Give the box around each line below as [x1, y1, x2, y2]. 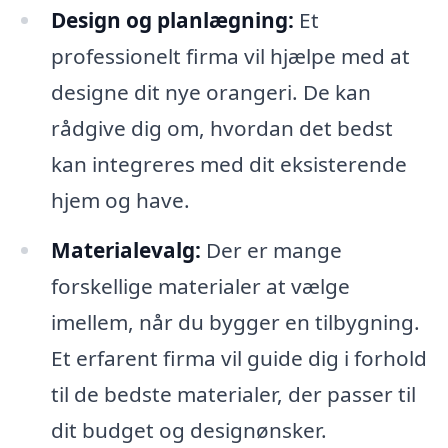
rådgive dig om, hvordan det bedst [50, 113, 393, 142]
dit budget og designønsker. [50, 415, 327, 444]
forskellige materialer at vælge [50, 271, 350, 300]
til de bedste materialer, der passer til [50, 379, 416, 408]
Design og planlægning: [50, 5, 294, 34]
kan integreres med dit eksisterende [50, 149, 407, 178]
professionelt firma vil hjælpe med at [50, 41, 410, 70]
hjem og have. [50, 185, 190, 214]
